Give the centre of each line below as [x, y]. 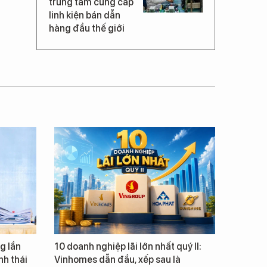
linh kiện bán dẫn [85, 15]
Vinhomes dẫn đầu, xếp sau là [117, 259]
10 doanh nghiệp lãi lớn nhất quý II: [128, 246]
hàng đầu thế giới [87, 28]
